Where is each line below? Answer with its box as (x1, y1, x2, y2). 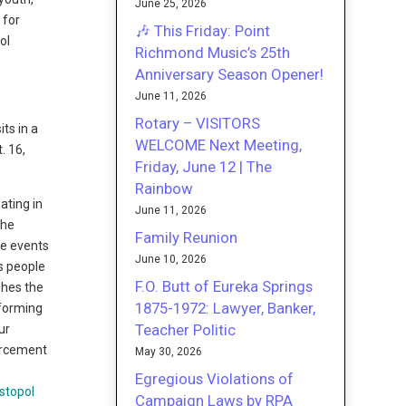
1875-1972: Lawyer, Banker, (135, 298, 316, 317)
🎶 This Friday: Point (135, 21, 271, 40)
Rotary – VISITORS (135, 113, 261, 132)
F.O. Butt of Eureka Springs (135, 276, 314, 295)
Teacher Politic (135, 320, 237, 339)
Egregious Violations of (135, 369, 295, 388)
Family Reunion (135, 227, 238, 246)
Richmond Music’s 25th (135, 43, 291, 62)
